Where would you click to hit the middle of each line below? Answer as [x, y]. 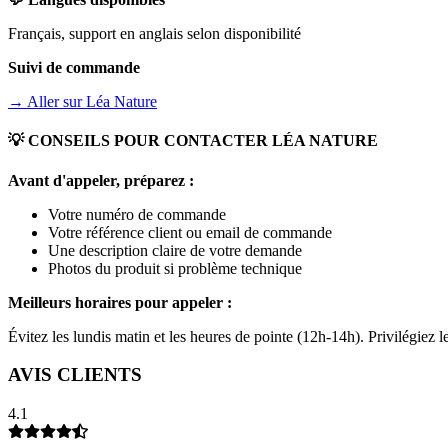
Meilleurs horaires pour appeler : [120, 302]
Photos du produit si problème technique [175, 268]
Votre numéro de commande [137, 214]
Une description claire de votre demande [175, 250]
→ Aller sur [47, 102]
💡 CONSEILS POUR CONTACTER [140, 141]
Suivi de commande [74, 68]
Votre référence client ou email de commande [190, 232]
